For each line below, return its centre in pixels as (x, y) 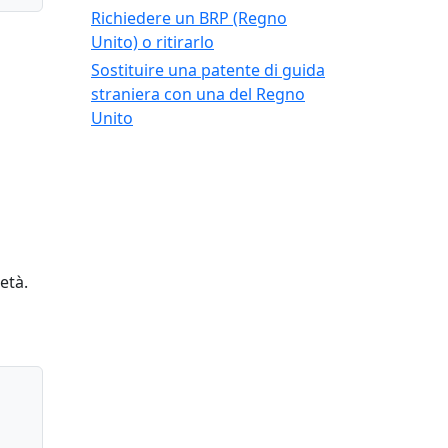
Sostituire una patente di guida (208, 70)
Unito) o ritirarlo (152, 42)
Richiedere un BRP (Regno (189, 18)
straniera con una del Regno (198, 94)
